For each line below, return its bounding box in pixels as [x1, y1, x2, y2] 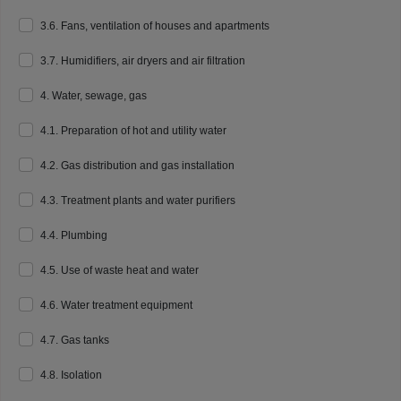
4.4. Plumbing [40, 229, 107, 242]
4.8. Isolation [40, 369, 102, 381]
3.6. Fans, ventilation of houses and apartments [40, 20, 269, 32]
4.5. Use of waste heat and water [40, 264, 199, 277]
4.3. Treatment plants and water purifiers [40, 194, 235, 207]
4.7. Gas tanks [40, 334, 109, 346]
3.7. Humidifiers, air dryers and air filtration [40, 55, 245, 67]
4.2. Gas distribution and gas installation [40, 159, 235, 172]
